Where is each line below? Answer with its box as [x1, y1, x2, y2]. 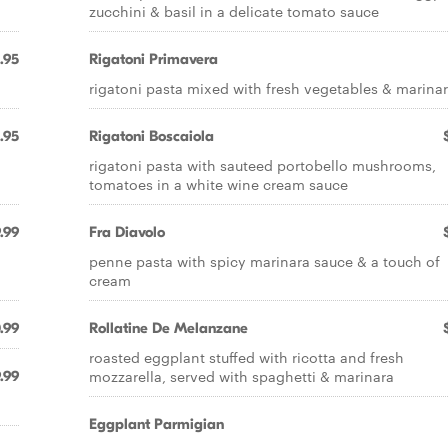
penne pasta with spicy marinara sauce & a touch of [89, 251, 440, 271]
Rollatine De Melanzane [89, 319, 248, 337]
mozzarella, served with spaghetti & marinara [89, 366, 394, 386]
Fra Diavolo [89, 223, 165, 241]
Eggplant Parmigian [89, 415, 224, 433]
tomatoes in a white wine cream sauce [89, 174, 348, 194]
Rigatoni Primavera [89, 50, 218, 68]
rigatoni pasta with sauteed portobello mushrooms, [89, 155, 436, 175]
